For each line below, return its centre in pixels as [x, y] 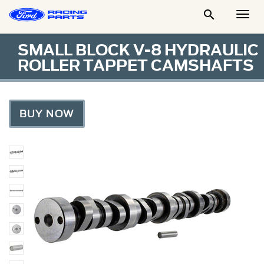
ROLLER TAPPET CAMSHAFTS [136, 65]
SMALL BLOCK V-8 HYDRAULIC [138, 50]
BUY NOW [47, 114]
